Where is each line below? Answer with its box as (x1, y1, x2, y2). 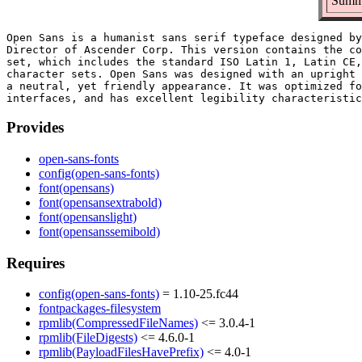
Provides (6, 119, 64, 137)
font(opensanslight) (39, 210, 137, 225)
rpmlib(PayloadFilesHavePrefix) (39, 345, 204, 360)
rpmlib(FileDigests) (39, 330, 137, 345)
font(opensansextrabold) (39, 196, 162, 210)
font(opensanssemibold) (39, 225, 160, 239)
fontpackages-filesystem (39, 301, 161, 316)
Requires (6, 254, 65, 271)
